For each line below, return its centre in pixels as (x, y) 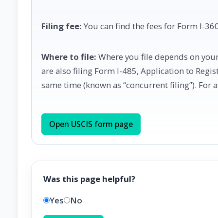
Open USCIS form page (91, 124)
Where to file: (69, 56)
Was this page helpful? (89, 179)
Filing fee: (62, 26)
